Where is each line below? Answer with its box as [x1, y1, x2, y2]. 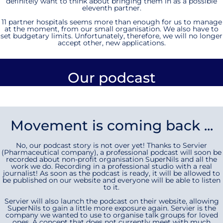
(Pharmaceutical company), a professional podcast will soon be [1, 148, 222, 157]
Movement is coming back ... [10, 117, 213, 134]
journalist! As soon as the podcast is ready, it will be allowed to [3, 169, 220, 178]
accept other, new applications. [57, 38, 166, 47]
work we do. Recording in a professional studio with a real [11, 162, 212, 171]
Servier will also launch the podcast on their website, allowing [4, 197, 219, 206]
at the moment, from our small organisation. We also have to [4, 24, 219, 33]
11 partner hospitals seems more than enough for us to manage [1, 17, 222, 26]
